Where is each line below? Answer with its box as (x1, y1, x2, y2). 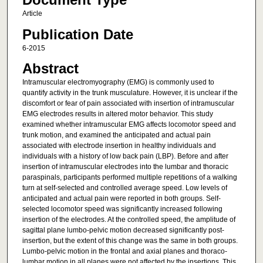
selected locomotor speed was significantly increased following (22, 205, 222, 214)
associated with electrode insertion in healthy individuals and (22, 141, 216, 150)
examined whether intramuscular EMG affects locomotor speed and (22, 120, 236, 129)
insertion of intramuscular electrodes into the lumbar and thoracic (22, 163, 228, 171)
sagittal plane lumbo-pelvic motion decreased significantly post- (22, 226, 224, 235)
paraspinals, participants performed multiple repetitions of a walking (22, 173, 237, 182)
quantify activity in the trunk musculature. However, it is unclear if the (22, 89, 238, 97)
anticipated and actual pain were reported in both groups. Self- (22, 194, 221, 203)
